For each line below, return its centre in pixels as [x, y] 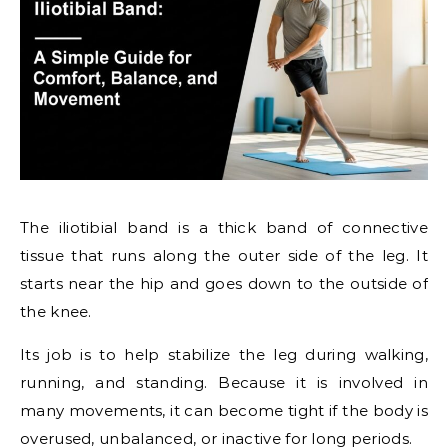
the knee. [56, 311]
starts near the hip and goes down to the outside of [224, 283]
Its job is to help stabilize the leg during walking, [224, 354]
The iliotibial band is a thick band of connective [224, 227]
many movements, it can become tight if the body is [224, 410]
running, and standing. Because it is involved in [224, 382]
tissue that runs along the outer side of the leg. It [224, 255]
